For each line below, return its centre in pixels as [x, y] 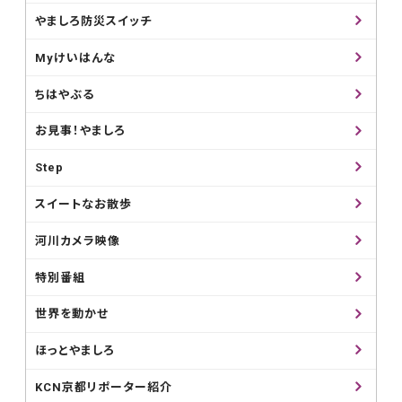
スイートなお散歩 [84, 204]
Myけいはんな [76, 57]
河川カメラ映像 [78, 240]
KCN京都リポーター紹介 [104, 387]
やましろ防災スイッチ [94, 21]
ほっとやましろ [75, 350]
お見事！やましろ [81, 131]
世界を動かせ [72, 314]
